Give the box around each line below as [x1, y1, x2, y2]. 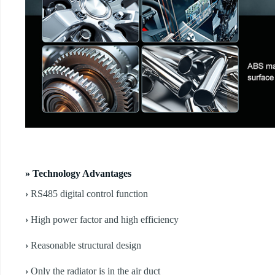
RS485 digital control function [31, 188, 148, 199]
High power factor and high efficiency [31, 214, 179, 225]
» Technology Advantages [25, 168, 131, 179]
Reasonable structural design [31, 240, 141, 251]
